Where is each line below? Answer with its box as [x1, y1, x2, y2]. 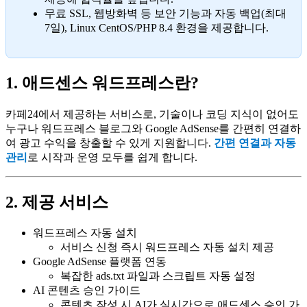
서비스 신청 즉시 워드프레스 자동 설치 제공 [60, 241, 274, 254]
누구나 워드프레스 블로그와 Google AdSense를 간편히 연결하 [5, 122, 301, 134]
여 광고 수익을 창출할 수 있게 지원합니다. [5, 136, 214, 149]
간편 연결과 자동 [214, 136, 296, 149]
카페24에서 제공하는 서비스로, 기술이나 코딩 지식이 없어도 [5, 108, 299, 120]
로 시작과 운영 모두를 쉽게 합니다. [27, 151, 197, 163]
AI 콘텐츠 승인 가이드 [33, 284, 140, 297]
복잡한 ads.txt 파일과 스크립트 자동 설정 [60, 270, 256, 282]
